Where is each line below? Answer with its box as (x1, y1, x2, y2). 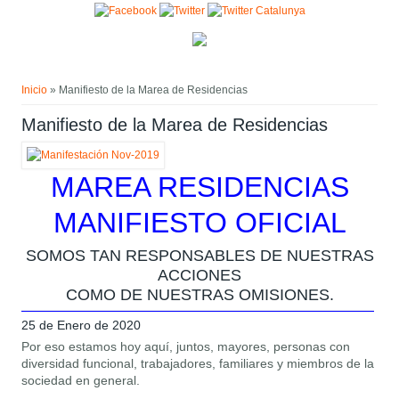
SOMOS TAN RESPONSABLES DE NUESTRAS (25, 247, 374, 265)
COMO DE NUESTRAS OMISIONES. (65, 286, 334, 305)
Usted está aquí (4, 65, 153, 90)
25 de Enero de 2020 (21, 318, 142, 333)
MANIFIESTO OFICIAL (53, 207, 346, 240)
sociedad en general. (21, 373, 141, 388)
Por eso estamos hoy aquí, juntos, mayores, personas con (21, 339, 351, 354)
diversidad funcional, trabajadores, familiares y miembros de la (21, 356, 375, 371)
